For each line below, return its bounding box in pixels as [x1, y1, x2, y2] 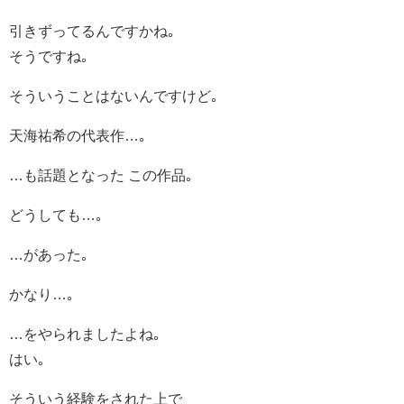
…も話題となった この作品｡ [9, 167, 193, 182]
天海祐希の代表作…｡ [9, 127, 146, 142]
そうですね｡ [9, 48, 88, 63]
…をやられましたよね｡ [9, 326, 161, 341]
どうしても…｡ [9, 207, 103, 222]
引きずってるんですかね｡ [9, 23, 175, 38]
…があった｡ [9, 246, 88, 262]
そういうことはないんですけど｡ [9, 87, 218, 103]
